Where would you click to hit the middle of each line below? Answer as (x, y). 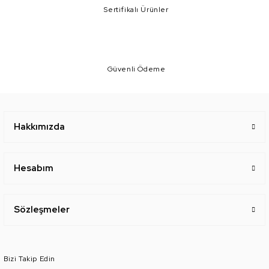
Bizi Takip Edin (29, 259)
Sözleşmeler (42, 210)
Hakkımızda (39, 127)
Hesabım (34, 168)
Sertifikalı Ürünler (136, 10)
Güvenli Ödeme (136, 69)
